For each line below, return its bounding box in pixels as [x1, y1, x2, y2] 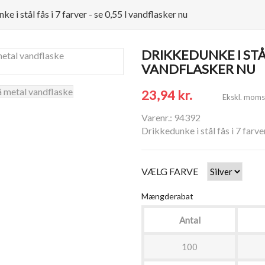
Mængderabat [141, 191, 193, 201]
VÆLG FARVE [141, 166, 198, 177]
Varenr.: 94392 [141, 112, 201, 123]
